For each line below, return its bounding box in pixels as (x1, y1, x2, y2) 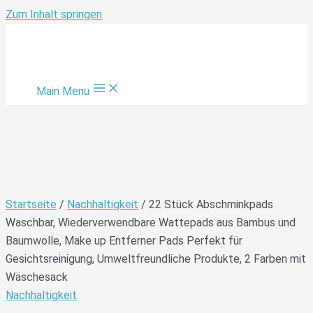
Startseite (6, 198, 57, 211)
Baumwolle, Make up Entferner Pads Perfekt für (6, 234, 242, 247)
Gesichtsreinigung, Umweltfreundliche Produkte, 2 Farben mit (6, 252, 306, 265)
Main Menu (36, 85, 89, 98)
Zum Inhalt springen (6, 8, 102, 21)
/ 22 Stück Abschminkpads (138, 198, 273, 211)
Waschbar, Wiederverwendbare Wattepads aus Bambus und (6, 216, 296, 229)
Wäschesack (6, 270, 68, 284)
